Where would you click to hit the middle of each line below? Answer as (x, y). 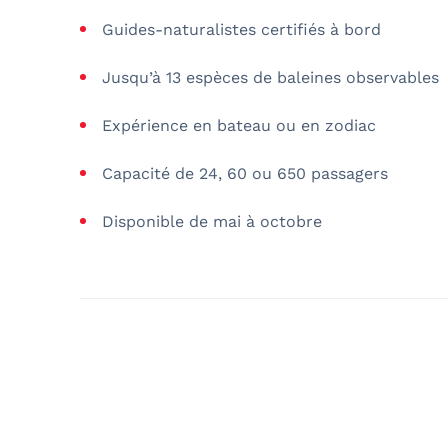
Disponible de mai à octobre (212, 221)
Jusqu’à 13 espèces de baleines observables (270, 77)
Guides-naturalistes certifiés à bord (241, 29)
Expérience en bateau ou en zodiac (239, 125)
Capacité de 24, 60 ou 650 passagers (245, 173)
